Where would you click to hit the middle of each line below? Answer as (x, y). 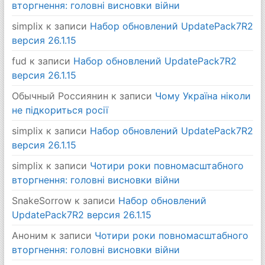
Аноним (30, 235)
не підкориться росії (60, 110)
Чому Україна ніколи (203, 96)
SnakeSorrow (41, 200)
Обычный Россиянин (60, 96)
